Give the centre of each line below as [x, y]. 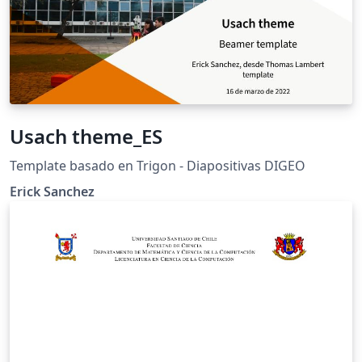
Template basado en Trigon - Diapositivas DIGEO [158, 166]
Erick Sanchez [52, 192]
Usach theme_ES [86, 137]
